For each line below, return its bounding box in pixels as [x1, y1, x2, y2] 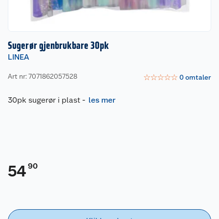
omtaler [185, 73, 211, 82]
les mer [88, 95, 115, 105]
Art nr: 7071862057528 [8, 72, 77, 81]
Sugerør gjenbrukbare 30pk [8, 39, 109, 51]
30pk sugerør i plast [8, 95, 80, 105]
